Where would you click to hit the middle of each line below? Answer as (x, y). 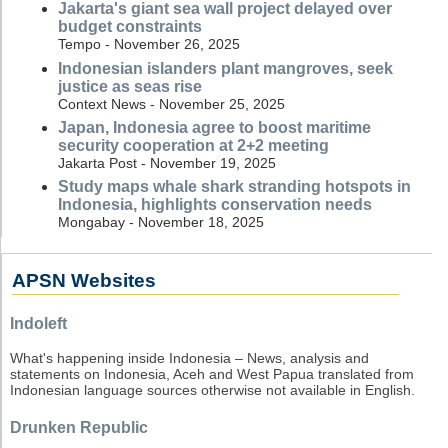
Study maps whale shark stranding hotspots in (234, 186)
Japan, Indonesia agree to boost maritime (214, 127)
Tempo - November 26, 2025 (149, 44)
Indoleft (38, 323)
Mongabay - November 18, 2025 (161, 221)
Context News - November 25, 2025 (171, 103)
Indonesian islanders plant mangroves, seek (225, 68)
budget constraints (130, 27)
